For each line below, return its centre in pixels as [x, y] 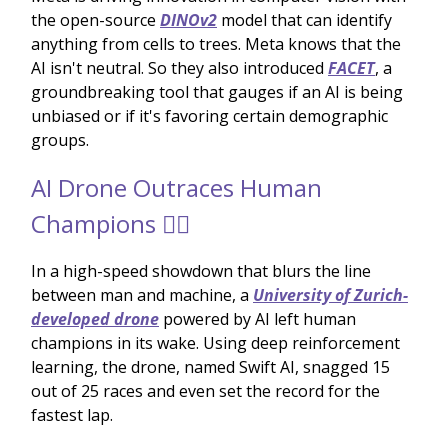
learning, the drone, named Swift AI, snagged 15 [210, 366]
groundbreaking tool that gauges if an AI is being [217, 91]
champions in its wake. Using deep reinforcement [215, 342]
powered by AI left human [257, 318]
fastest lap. [72, 414]
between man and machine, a [142, 294]
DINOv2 [188, 19]
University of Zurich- [330, 294]
